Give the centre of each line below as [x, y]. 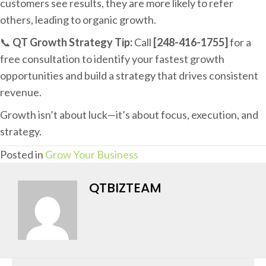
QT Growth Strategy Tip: [72, 42]
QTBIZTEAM [125, 188]
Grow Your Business [92, 154]
